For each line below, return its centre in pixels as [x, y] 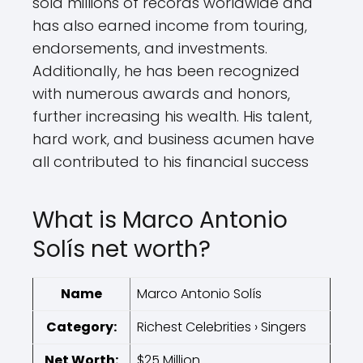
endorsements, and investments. [150, 48]
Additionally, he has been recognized [166, 71]
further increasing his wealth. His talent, [172, 116]
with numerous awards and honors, [161, 94]
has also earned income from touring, [170, 26]
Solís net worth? [122, 249]
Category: [81, 327]
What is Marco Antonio [160, 220]
